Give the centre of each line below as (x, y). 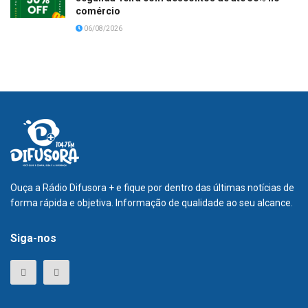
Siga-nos (33, 238)
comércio (98, 11)
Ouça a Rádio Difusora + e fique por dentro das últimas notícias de (152, 187)
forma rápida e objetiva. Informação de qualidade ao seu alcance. (152, 202)
